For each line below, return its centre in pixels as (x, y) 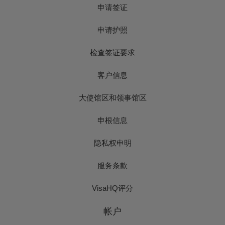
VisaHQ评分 (113, 188)
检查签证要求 (113, 53)
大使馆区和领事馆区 (113, 98)
